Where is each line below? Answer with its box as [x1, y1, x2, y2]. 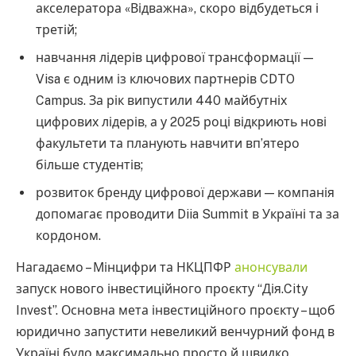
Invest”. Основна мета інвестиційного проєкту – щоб [16, 302, 335, 318]
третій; [36, 22, 78, 38]
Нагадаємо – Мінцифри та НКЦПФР [16, 259, 234, 275]
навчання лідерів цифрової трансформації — [36, 50, 314, 66]
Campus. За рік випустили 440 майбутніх [36, 93, 288, 109]
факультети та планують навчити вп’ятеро [36, 136, 300, 152]
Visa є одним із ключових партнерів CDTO [36, 72, 296, 87]
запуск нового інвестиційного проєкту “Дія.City [16, 281, 308, 296]
